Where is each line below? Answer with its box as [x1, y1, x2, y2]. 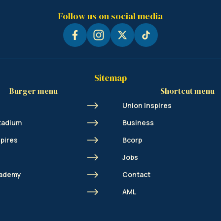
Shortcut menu [160, 85, 215, 97]
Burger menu [9, 85, 58, 97]
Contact [122, 169, 150, 179]
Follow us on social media [58, 10, 163, 23]
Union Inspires [122, 100, 172, 110]
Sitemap [94, 72, 127, 84]
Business [122, 117, 154, 127]
